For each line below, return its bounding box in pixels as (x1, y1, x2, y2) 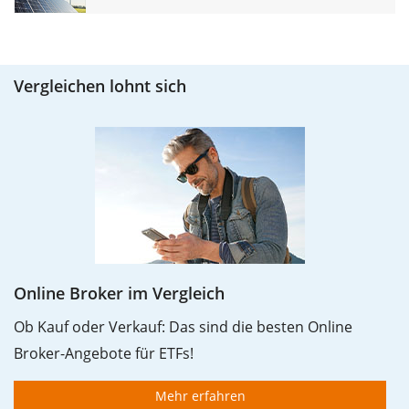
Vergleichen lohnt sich (14, 75, 186, 98)
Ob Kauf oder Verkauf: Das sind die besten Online (14, 317, 352, 338)
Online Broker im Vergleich (14, 282, 225, 305)
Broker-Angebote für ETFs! (14, 343, 194, 364)
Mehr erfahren (154, 387, 246, 405)
